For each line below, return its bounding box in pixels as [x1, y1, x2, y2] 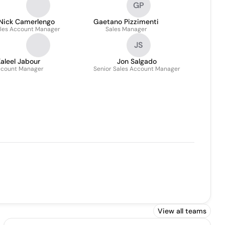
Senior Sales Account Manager [93, 65, 180, 73]
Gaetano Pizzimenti [93, 17, 159, 26]
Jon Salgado [117, 57, 157, 66]
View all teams [158, 206, 206, 215]
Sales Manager [105, 25, 147, 33]
